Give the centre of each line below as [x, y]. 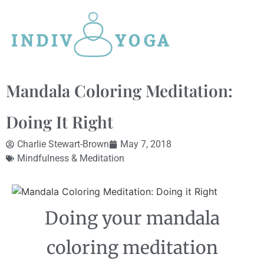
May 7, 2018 [146, 144]
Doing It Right [60, 122]
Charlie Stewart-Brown [63, 144]
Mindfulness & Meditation [71, 159]
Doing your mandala [132, 218]
